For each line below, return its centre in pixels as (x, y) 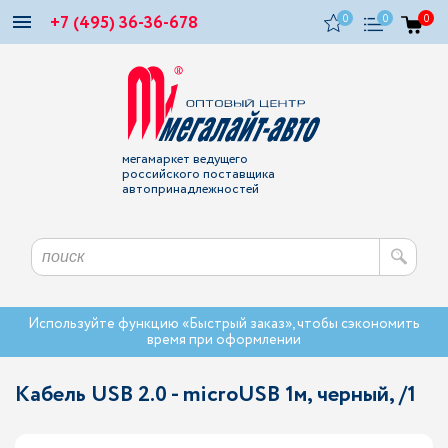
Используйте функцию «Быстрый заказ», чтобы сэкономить (224, 324)
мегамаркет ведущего (184, 159)
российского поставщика (198, 174)
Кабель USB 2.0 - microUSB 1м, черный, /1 (215, 395)
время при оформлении (224, 340)
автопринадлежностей (190, 189)
